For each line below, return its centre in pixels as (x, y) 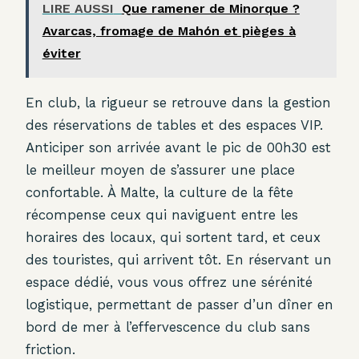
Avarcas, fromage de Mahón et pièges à (169, 31)
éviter (61, 54)
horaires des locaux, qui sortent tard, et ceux (173, 238)
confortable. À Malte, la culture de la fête (159, 193)
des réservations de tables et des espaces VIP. (174, 125)
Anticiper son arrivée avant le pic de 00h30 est (178, 148)
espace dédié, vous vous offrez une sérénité (169, 282)
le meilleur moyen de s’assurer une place (160, 170)
